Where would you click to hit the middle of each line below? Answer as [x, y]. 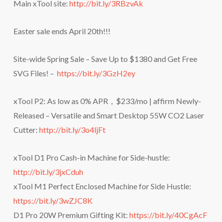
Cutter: [26, 130]
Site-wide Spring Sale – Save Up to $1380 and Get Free [105, 59]
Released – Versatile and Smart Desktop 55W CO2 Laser [109, 115]
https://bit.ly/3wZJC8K [53, 200]
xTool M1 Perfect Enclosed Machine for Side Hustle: [102, 186]
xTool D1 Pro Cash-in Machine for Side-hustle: [91, 157]
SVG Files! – [35, 73]
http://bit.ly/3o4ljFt [72, 130]
